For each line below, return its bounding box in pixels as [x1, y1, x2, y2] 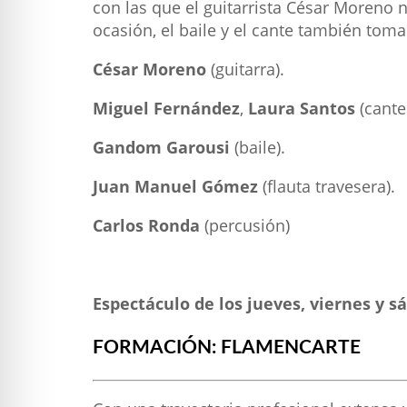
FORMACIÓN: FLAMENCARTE [93, 337, 361, 357]
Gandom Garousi [93, 135, 230, 158]
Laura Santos [248, 96, 355, 119]
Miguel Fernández [93, 96, 240, 119]
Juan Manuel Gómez [93, 174, 258, 197]
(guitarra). [206, 57, 284, 80]
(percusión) [200, 213, 290, 236]
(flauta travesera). [258, 174, 395, 197]
